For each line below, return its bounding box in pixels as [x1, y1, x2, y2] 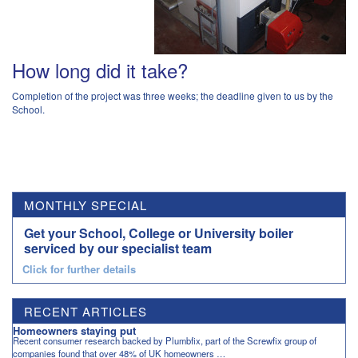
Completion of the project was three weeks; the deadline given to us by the [12, 89, 333, 102]
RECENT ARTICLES [24, 302, 147, 320]
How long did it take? [12, 56, 188, 84]
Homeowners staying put [13, 322, 136, 338]
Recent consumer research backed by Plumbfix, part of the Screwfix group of [13, 333, 316, 347]
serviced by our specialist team [24, 239, 212, 257]
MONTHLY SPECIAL [24, 197, 147, 213]
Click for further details [22, 261, 136, 277]
